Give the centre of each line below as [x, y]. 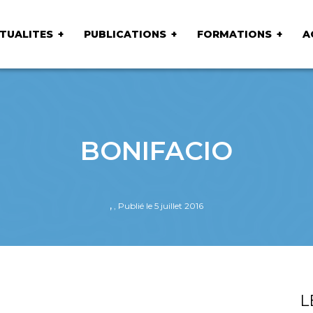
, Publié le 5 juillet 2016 [159, 206]
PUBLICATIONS [125, 34]
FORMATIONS [234, 34]
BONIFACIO [156, 151]
